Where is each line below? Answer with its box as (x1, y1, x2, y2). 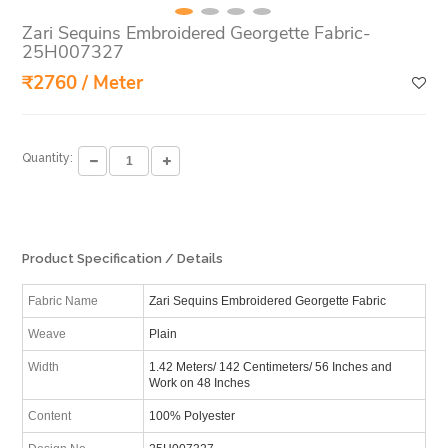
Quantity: (22, 151, 74, 166)
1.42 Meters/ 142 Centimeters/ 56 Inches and (148, 360, 392, 373)
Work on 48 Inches (148, 376, 250, 389)
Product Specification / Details (22, 250, 224, 266)
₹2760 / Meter (22, 69, 144, 96)
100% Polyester (148, 409, 235, 422)
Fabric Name (28, 294, 99, 307)
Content (28, 409, 72, 422)
